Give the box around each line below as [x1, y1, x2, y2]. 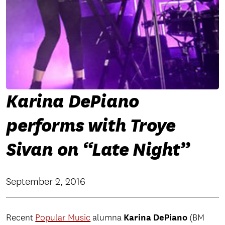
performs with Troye [6, 115, 176, 137]
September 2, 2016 [6, 175, 86, 188]
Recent [6, 212, 36, 224]
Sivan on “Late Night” [6, 139, 190, 161]
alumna [90, 212, 124, 224]
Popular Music [35, 212, 91, 224]
